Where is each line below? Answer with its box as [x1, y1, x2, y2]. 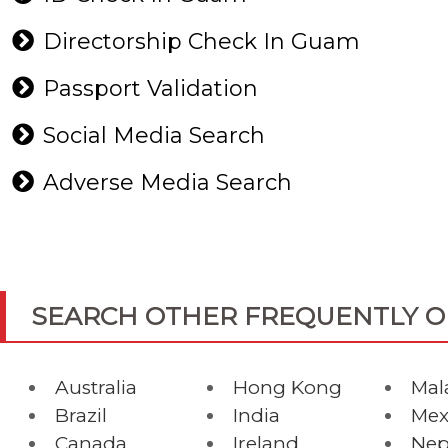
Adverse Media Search [43, 169, 298, 196]
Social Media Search [43, 122, 271, 149]
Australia [55, 376, 137, 399]
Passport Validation [43, 75, 264, 102]
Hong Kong [233, 376, 342, 399]
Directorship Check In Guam [43, 28, 366, 55]
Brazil [55, 404, 107, 427]
